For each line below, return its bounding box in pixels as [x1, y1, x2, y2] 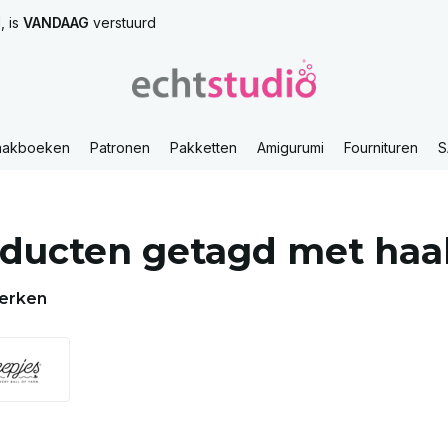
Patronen [90, 139, 150, 156]
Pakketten [170, 139, 237, 156]
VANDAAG [23, 14, 89, 31]
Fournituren [344, 139, 418, 156]
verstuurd [89, 14, 156, 31]
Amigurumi [257, 139, 324, 156]
